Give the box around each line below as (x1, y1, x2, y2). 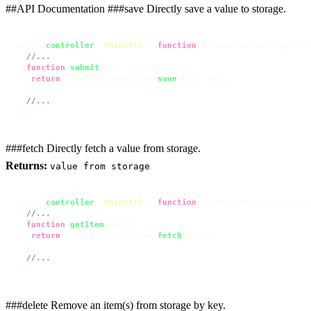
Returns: (6, 159, 47, 171)
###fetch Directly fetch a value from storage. (6, 142, 201, 154)
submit (70, 62, 99, 72)
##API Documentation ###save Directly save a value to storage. (6, 2, 286, 15)
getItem (70, 219, 104, 228)
